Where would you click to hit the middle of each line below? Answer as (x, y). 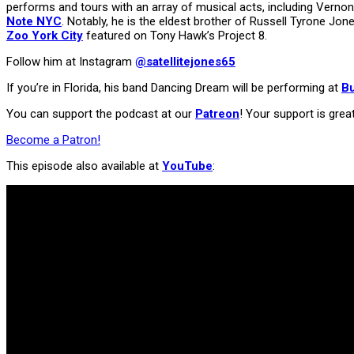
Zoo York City (45, 35)
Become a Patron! (53, 139)
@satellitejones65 (185, 61)
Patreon (217, 113)
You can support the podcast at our (101, 113)
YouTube (187, 166)
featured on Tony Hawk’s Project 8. (175, 35)
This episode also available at (84, 166)
